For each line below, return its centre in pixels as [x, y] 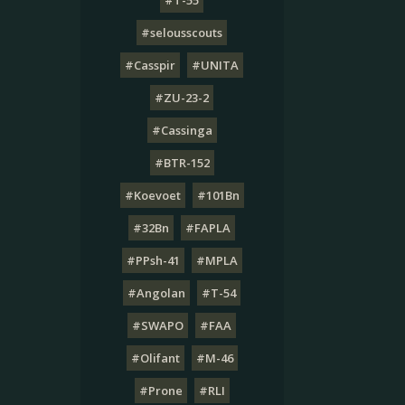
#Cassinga [182, 130]
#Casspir [151, 65]
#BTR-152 [182, 163]
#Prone [160, 391]
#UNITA [216, 65]
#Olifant [155, 358]
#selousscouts [182, 33]
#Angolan [157, 293]
